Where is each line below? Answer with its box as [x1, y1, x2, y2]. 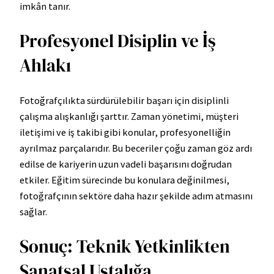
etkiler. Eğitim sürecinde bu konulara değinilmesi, [20, 174, 229, 187]
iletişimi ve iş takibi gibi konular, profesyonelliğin [20, 126, 231, 139]
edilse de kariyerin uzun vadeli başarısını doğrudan [20, 158, 232, 171]
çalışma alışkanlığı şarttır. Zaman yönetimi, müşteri [20, 110, 239, 123]
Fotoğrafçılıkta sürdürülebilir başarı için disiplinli [20, 94, 229, 107]
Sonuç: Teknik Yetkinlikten [20, 234, 230, 259]
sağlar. [20, 206, 47, 218]
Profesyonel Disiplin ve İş [20, 29, 216, 54]
